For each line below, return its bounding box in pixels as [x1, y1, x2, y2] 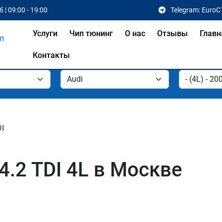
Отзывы [157, 29, 188, 38]
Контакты [33, 51, 70, 60]
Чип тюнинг [69, 29, 113, 38]
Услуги [33, 29, 58, 38]
